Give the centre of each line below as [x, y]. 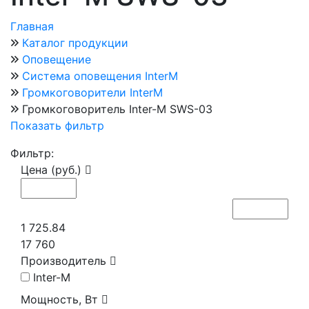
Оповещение [57, 60]
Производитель [65, 261]
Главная [32, 27]
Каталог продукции [75, 43]
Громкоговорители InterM [92, 93]
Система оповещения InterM [100, 76]
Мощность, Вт [61, 300]
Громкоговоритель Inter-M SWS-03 [117, 109]
